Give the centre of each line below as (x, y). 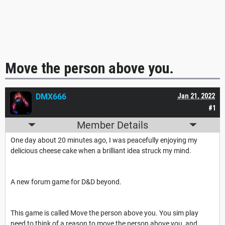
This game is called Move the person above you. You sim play (104, 213)
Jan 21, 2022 (196, 96)
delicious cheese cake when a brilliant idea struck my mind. (102, 150)
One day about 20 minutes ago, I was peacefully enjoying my (104, 140)
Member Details (113, 125)
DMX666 (51, 96)
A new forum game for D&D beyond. (67, 182)
